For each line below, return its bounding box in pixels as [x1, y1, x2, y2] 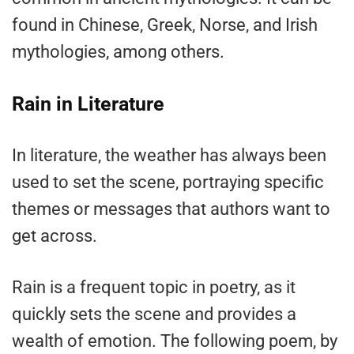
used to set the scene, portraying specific [12, 171, 324, 192]
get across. [12, 225, 97, 246]
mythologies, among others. [12, 41, 224, 62]
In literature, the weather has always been [12, 145, 326, 165]
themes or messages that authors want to [12, 198, 330, 219]
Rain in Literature [12, 92, 164, 115]
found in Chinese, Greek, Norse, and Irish [12, 14, 318, 35]
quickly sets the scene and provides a [12, 303, 296, 324]
